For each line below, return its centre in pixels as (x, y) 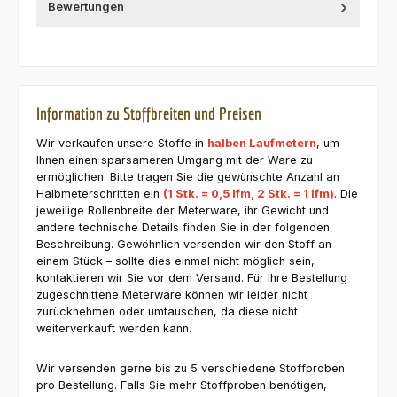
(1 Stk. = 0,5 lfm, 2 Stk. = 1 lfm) (249, 194)
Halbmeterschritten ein (100, 194)
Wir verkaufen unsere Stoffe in (122, 144)
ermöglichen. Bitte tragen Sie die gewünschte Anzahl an (188, 177)
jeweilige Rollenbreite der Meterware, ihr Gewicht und (183, 211)
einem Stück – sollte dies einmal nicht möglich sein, (175, 261)
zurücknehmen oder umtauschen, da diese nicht (167, 312)
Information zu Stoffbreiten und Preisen (149, 113)
